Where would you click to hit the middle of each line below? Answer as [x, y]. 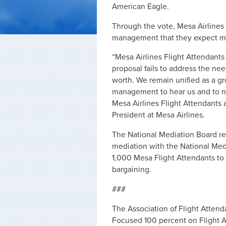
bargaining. [132, 170]
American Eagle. [140, 7]
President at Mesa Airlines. [158, 115]
